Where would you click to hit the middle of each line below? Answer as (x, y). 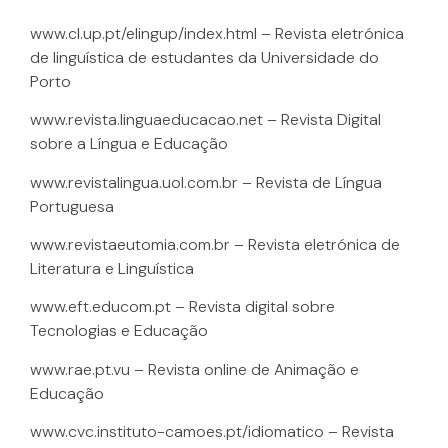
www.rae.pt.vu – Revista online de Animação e (194, 369)
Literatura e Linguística (112, 269)
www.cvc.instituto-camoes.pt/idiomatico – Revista (212, 432)
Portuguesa (72, 206)
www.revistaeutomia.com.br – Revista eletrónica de (215, 245)
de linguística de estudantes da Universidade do (204, 57)
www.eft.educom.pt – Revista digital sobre (182, 307)
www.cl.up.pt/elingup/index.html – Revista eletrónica (217, 33)
